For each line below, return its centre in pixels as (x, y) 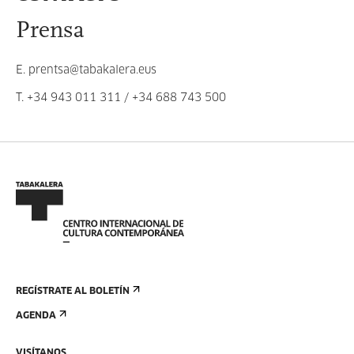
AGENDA (36, 316)
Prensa (50, 31)
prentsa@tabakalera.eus (92, 70)
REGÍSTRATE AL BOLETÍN (73, 292)
